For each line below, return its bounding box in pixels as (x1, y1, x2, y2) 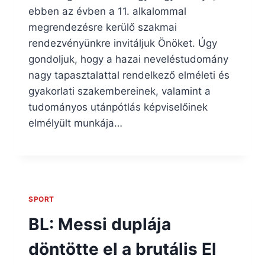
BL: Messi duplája (28, 214, 171, 235)
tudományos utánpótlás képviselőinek (28, 101, 208, 114)
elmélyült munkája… (28, 117, 122, 130)
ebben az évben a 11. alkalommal (28, 5, 186, 18)
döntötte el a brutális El (28, 239, 216, 260)
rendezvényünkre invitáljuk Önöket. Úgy (28, 37, 217, 50)
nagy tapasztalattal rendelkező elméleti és (28, 69, 230, 82)
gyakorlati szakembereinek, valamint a (28, 85, 211, 98)
